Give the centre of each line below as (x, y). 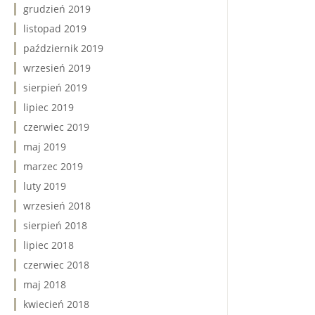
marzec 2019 (53, 166)
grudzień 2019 (57, 9)
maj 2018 (45, 284)
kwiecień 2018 (56, 304)
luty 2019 (45, 186)
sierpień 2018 (55, 225)
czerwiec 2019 (56, 127)
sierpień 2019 (55, 88)
